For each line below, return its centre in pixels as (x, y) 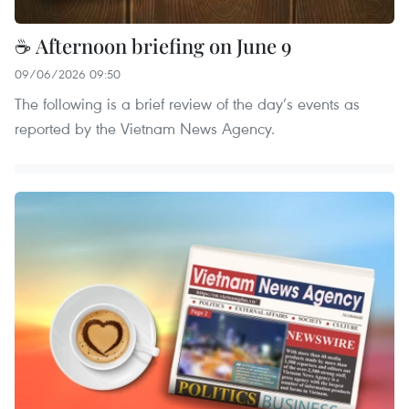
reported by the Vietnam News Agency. (145, 128)
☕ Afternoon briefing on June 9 (153, 45)
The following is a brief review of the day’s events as (187, 103)
